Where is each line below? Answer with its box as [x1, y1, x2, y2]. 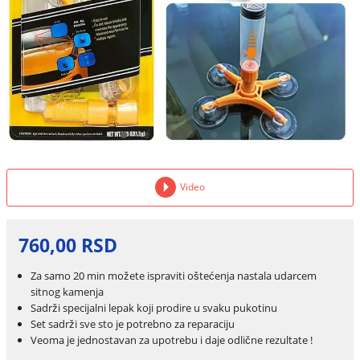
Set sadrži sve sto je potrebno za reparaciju [30, 316, 235, 331]
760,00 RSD [18, 233, 117, 259]
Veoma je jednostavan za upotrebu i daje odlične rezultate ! [30, 332, 313, 347]
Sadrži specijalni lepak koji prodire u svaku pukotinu [30, 300, 277, 315]
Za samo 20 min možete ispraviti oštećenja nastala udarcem [30, 268, 317, 283]
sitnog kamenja [30, 284, 104, 299]
